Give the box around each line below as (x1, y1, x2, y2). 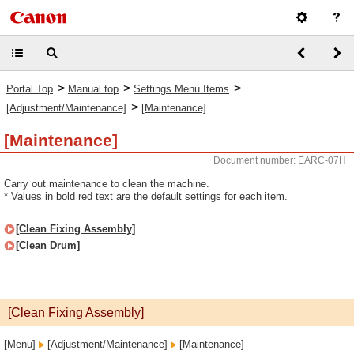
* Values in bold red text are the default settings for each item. (4, 190, 288, 202)
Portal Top (6, 83, 53, 95)
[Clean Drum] (16, 239, 80, 251)
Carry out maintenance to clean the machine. (4, 178, 209, 190)
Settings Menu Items (134, 83, 229, 95)
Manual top (68, 83, 119, 95)
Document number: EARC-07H (213, 155, 346, 166)
